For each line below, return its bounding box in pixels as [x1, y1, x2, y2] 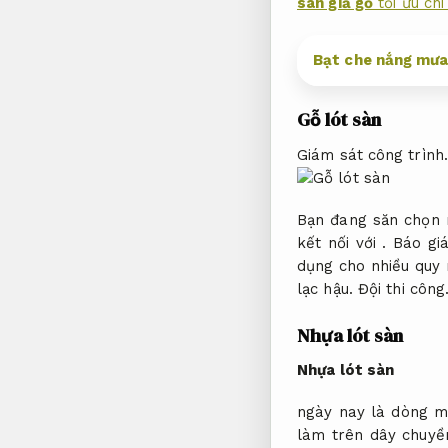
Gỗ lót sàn [297, 107, 381, 133]
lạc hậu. [297, 280, 358, 298]
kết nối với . [297, 234, 394, 252]
